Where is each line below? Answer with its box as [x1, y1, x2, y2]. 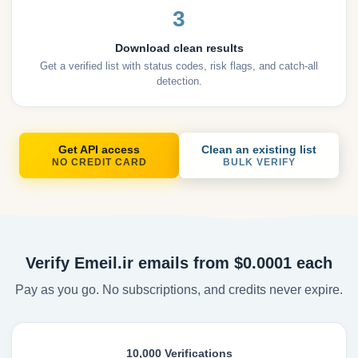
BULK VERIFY [222, 157, 296, 169]
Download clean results [114, 42, 244, 55]
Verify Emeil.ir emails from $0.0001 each [26, 254, 332, 272]
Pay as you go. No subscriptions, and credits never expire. [15, 283, 343, 297]
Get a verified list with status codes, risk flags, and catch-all [40, 60, 318, 73]
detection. [156, 75, 202, 88]
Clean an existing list [201, 143, 316, 157]
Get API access [58, 143, 140, 157]
